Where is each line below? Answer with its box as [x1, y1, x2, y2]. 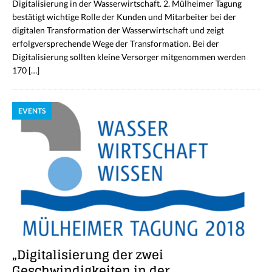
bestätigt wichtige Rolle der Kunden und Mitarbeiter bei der [12, 12, 236, 22]
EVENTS [18, 106, 46, 116]
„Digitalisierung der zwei [12, 244, 163, 267]
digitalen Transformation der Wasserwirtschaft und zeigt [12, 25, 224, 36]
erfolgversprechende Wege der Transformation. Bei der [12, 38, 219, 49]
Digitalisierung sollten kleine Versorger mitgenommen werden [12, 52, 246, 63]
